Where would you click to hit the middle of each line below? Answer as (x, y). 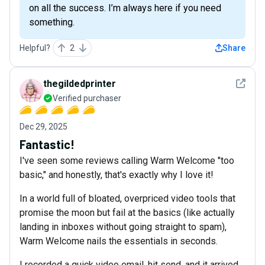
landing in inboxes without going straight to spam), (123, 227)
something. (52, 22)
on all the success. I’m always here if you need (125, 8)
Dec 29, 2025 (43, 126)
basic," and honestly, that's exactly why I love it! (117, 174)
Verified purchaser (87, 98)
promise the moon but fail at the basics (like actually (127, 212)
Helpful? (35, 48)
